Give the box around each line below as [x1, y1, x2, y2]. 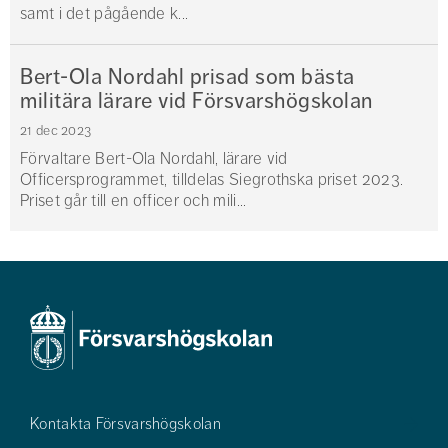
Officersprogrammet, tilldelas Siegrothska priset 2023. [20, 169, 404, 191]
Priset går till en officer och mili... [20, 190, 247, 212]
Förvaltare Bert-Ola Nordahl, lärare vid [20, 148, 288, 170]
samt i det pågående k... [20, 3, 189, 25]
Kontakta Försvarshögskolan [30, 414, 221, 435]
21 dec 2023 [20, 122, 92, 140]
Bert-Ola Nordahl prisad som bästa [20, 63, 355, 91]
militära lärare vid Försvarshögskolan [20, 87, 373, 115]
